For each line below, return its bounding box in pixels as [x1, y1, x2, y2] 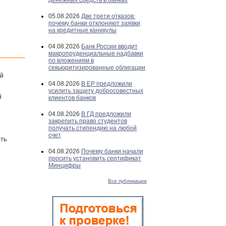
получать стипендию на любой [48, 125, 137, 132]
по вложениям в [48, 57, 94, 64]
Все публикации [108, 178, 147, 184]
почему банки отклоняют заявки [48, 20, 140, 27]
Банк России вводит [81, 43, 138, 50]
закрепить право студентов [48, 118, 127, 125]
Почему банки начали [81, 148, 143, 155]
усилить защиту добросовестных [48, 87, 143, 94]
